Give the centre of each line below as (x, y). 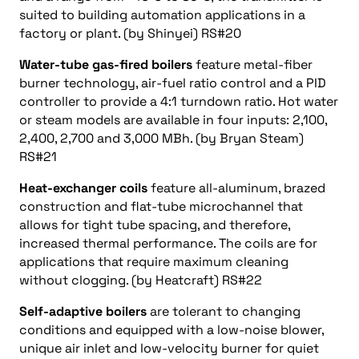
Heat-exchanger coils (83, 188)
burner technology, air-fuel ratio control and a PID (173, 83)
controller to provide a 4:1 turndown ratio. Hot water (179, 101)
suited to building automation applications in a (162, 15)
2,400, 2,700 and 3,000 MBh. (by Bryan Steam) (161, 138)
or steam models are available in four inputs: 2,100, (173, 120)
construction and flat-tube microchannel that (161, 206)
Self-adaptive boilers (83, 311)
